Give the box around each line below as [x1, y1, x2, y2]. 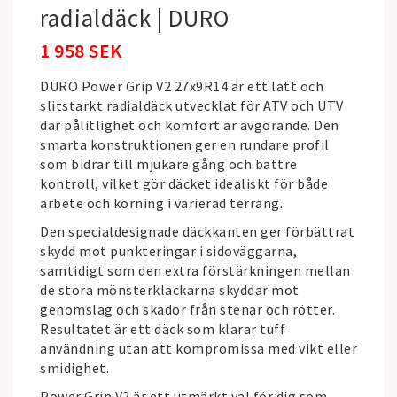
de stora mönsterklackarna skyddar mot [40, 281, 300, 299]
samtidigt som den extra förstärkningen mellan [40, 261, 351, 279]
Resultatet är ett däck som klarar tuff [40, 320, 285, 338]
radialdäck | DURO [40, 3, 230, 33]
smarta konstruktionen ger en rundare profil [40, 136, 330, 153]
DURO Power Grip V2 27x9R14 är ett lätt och [40, 77, 323, 95]
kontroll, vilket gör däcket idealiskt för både [40, 175, 328, 192]
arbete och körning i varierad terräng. [40, 194, 283, 212]
